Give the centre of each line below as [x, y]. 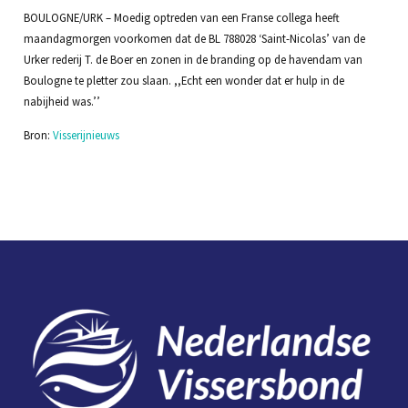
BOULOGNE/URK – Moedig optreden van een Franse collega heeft [181, 18]
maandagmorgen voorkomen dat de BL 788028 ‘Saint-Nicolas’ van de [194, 39]
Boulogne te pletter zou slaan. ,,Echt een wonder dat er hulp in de [184, 81]
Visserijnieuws [86, 135]
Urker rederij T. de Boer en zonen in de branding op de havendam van [193, 60]
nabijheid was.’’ [61, 102]
